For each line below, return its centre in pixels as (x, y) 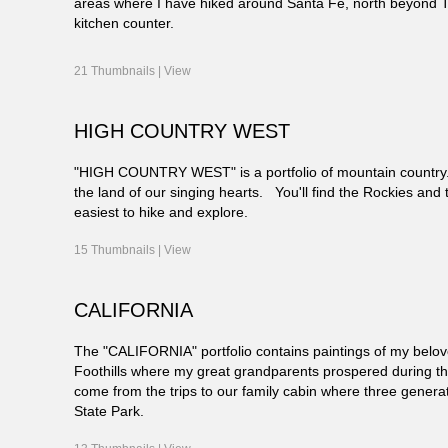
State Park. (109, 411)
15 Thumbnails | (119, 250)
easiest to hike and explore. (161, 212)
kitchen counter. (124, 23)
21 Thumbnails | (119, 71)
